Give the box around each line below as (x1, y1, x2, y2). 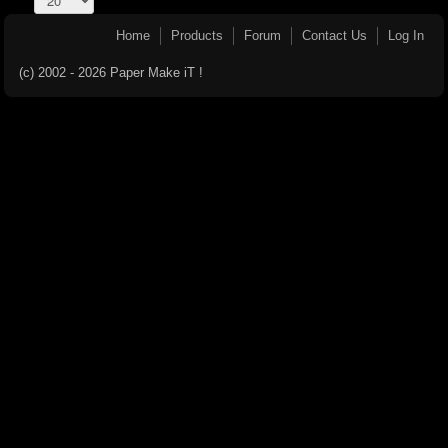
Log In (388, 27, 424, 43)
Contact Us (302, 27, 367, 43)
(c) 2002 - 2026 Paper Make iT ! (19, 64, 203, 80)
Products (171, 27, 223, 43)
